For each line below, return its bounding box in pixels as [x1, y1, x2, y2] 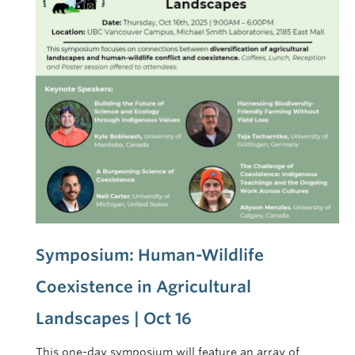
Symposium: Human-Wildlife [36, 246, 264, 265]
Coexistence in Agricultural [36, 277, 251, 297]
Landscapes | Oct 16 [36, 309, 192, 329]
